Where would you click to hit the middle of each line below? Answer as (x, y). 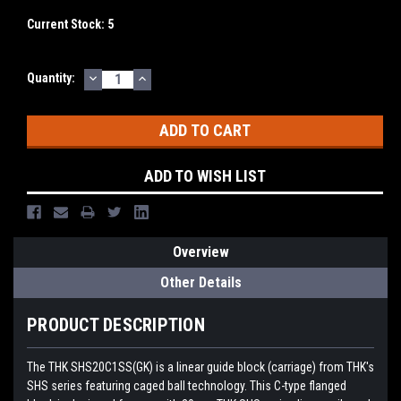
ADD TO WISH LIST (205, 176)
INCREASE (172, 77)
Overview (200, 252)
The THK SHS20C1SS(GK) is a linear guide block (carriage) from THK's (200, 367)
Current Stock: (67, 25)
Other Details (200, 283)
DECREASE (124, 77)
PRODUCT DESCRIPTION (116, 325)
